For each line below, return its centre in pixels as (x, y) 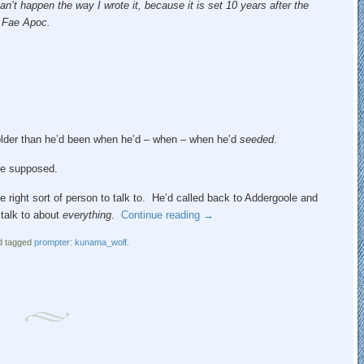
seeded (256, 139)
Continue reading (162, 214)
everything (87, 214)
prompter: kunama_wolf (80, 242)
